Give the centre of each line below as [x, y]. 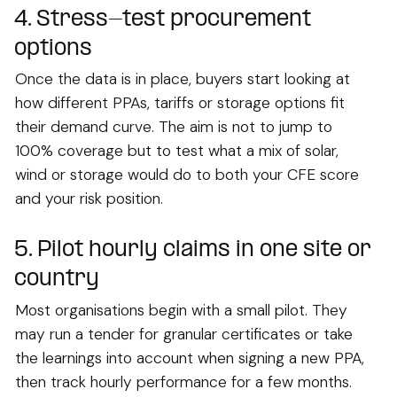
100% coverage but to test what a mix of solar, [177, 151]
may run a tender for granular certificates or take [184, 335]
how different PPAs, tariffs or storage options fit [180, 103]
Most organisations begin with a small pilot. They [181, 311]
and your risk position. [89, 199]
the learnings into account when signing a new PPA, [190, 358]
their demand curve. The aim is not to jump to [174, 127]
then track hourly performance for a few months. [183, 382]
